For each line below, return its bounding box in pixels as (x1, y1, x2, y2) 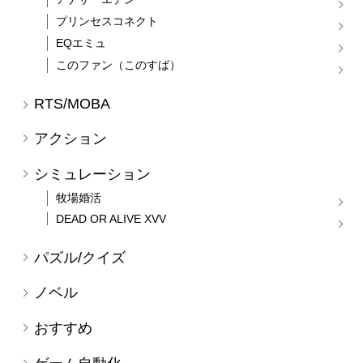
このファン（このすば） (55, 58, 181, 72)
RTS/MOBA (34, 96, 110, 113)
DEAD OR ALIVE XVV (55, 211, 166, 225)
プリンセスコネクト (55, 15, 158, 28)
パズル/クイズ (34, 249, 126, 266)
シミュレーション (34, 165, 151, 182)
